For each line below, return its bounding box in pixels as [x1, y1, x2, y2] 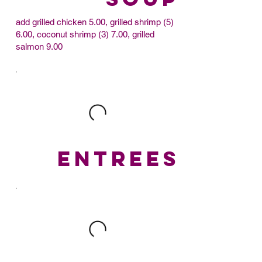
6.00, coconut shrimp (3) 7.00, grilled [15, 29, 154, 39]
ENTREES [57, 145, 180, 171]
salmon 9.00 [15, 41, 63, 51]
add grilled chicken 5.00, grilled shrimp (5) [15, 16, 174, 27]
